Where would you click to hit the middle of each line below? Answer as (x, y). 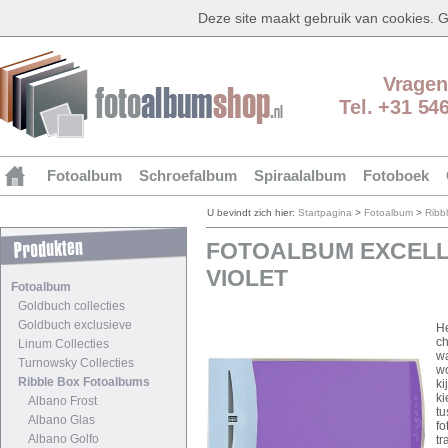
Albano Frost (62, 401)
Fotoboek (396, 175)
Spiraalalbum (300, 175)
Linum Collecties (63, 344)
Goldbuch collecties (71, 306)
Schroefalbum (188, 175)
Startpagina (325, 212)
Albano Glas (61, 420)
